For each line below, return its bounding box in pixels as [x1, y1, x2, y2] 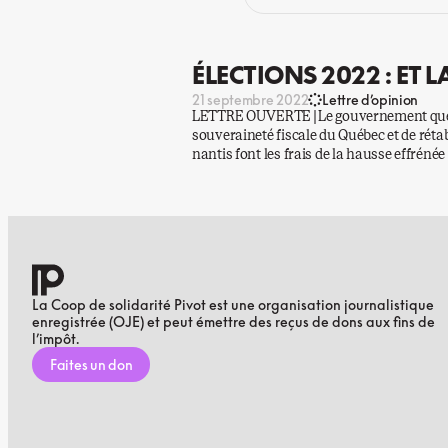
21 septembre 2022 [192, 91, 309, 108]
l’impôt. [32, 330, 79, 347]
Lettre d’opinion [322, 91, 419, 108]
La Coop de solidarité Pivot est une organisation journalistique [32, 296, 434, 313]
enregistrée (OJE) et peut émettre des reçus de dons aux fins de [32, 313, 435, 330]
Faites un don [50, 356, 133, 373]
